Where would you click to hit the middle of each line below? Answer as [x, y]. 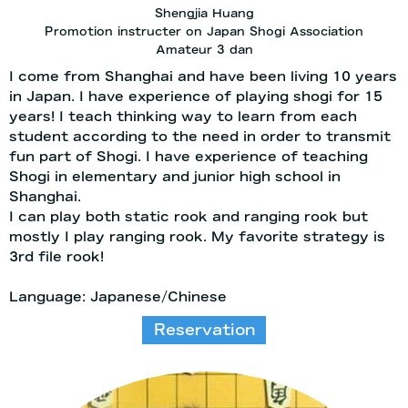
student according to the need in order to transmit [200, 136]
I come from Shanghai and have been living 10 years [203, 76]
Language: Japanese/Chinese [118, 296]
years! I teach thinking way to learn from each [183, 116]
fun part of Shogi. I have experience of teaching [189, 156]
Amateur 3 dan [204, 49]
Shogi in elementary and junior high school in [175, 176]
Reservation [204, 330]
